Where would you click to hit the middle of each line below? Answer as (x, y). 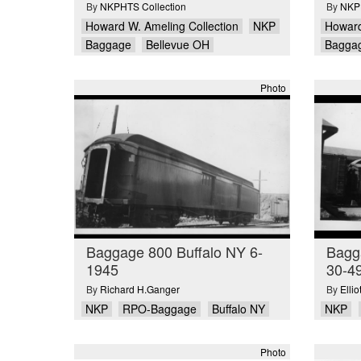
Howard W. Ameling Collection (162, 25)
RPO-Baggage (160, 309)
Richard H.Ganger (140, 289)
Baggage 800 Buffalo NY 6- (174, 251)
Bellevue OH (178, 45)
